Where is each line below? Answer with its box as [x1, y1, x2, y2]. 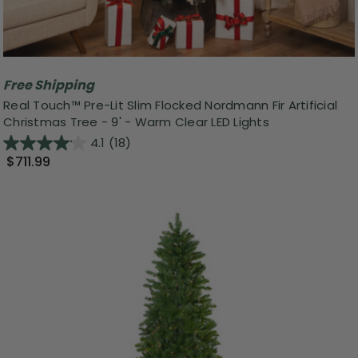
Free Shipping [3, 75, 94, 94]
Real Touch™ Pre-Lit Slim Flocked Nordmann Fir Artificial [3, 97, 337, 114]
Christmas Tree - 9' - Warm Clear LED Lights [3, 113, 269, 131]
